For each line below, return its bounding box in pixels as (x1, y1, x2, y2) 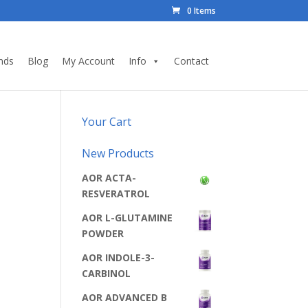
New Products (82, 146, 155, 161)
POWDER (82, 227, 124, 240)
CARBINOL (82, 267, 131, 280)
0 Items (186, 5, 216, 16)
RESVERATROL (82, 187, 151, 200)
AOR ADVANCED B (82, 291, 168, 304)
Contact (173, 54, 209, 67)
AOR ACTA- (82, 171, 137, 184)
